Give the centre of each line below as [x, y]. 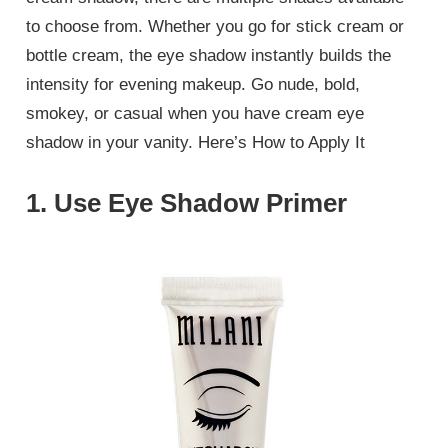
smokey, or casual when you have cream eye [195, 114]
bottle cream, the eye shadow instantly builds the [209, 56]
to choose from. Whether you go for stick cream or [215, 27]
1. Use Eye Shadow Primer [187, 202]
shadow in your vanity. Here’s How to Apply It [196, 143]
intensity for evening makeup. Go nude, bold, [193, 85]
